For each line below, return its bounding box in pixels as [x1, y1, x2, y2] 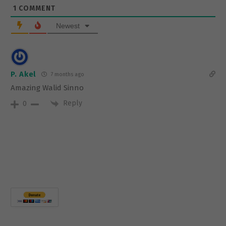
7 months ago [48, 71, 84, 78]
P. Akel [11, 69, 36, 79]
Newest [56, 22, 80, 30]
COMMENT [17, 4, 55, 13]
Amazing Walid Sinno [11, 83, 84, 93]
